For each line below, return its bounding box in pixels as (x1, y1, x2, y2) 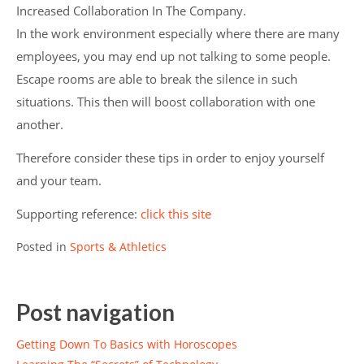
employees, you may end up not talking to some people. (16, 47, 331, 65)
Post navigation (16, 298, 175, 327)
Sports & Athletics (70, 238, 167, 254)
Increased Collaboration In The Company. (16, 2, 246, 19)
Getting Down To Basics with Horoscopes (16, 336, 237, 352)
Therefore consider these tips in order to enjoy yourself (16, 149, 324, 167)
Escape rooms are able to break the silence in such (16, 70, 297, 88)
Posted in (16, 238, 70, 254)
